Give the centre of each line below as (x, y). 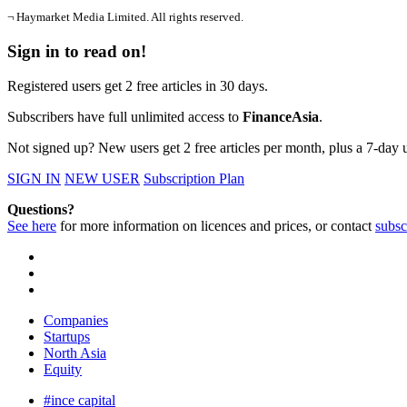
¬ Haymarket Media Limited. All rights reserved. (125, 17)
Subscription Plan (194, 179)
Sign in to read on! (77, 51)
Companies (76, 321)
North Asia (75, 353)
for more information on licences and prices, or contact (216, 226)
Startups (67, 337)
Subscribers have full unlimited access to (125, 117)
